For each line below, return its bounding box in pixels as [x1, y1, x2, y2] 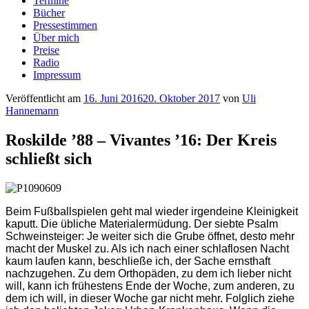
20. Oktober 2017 [143, 92, 220, 104]
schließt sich [6, 149, 92, 168]
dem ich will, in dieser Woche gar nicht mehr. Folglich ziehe [6, 292, 295, 304]
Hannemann [6, 105, 59, 117]
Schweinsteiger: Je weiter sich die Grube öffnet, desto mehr [6, 230, 295, 242]
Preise [33, 44, 59, 56]
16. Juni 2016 [83, 92, 143, 104]
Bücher [33, 7, 65, 19]
